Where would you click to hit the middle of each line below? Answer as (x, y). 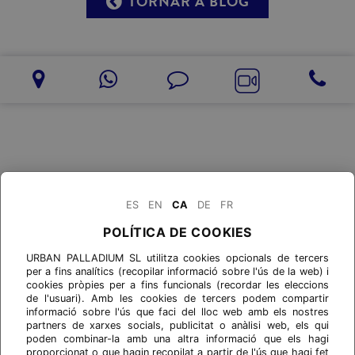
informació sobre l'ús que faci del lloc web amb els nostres (177, 312)
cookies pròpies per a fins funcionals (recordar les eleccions (177, 285)
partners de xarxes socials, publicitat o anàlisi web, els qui (177, 325)
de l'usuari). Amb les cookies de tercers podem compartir (177, 298)
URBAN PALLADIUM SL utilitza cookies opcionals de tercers (177, 258)
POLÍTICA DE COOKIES (177, 232)
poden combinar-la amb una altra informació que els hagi (177, 339)
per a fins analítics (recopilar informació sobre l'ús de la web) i (177, 271)
